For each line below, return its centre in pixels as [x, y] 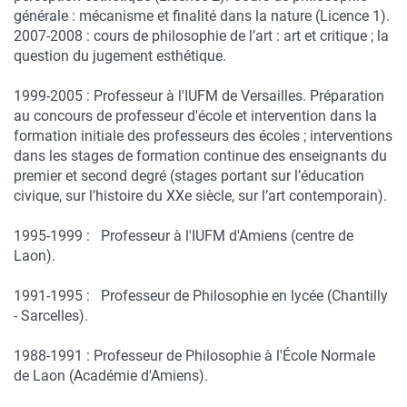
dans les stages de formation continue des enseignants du [200, 156]
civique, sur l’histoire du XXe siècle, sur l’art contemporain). [200, 196]
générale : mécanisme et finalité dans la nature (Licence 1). [202, 16]
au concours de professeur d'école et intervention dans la [195, 116]
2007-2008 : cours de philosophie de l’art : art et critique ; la [201, 36]
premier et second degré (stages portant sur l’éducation [189, 176]
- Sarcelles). [51, 316]
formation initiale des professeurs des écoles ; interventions [203, 136]
